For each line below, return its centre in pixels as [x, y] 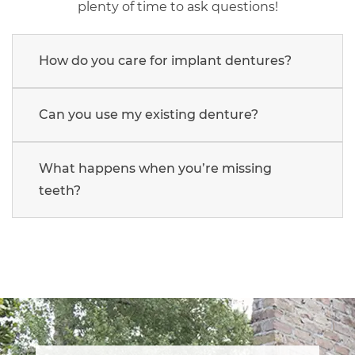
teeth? [60, 190]
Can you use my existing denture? [149, 114]
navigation [64, 282]
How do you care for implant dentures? [165, 60]
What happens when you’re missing [155, 168]
